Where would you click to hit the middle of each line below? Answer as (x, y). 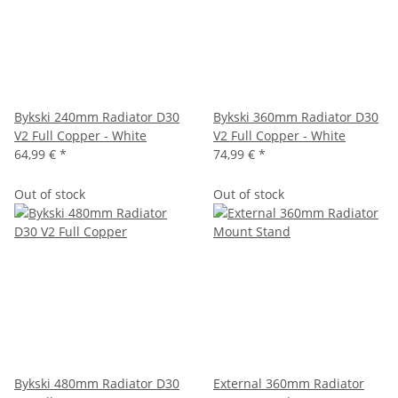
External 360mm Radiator (289, 383)
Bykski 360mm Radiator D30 (296, 117)
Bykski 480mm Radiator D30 (97, 383)
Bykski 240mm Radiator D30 (97, 117)
